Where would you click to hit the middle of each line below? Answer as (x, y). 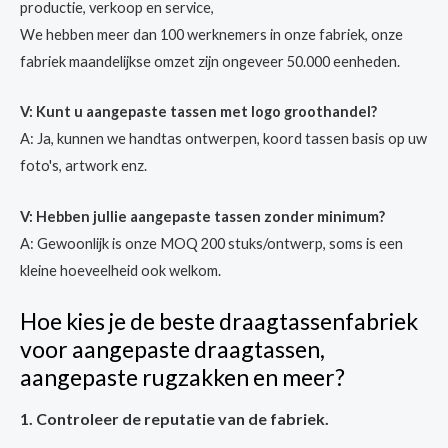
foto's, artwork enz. (83, 166)
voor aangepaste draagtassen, (172, 349)
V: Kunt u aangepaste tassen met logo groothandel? (198, 112)
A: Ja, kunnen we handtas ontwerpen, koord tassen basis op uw (223, 139)
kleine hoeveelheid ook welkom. (120, 270)
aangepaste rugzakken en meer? (182, 377)
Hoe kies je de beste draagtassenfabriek (219, 321)
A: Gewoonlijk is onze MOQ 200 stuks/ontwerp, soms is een (211, 243)
